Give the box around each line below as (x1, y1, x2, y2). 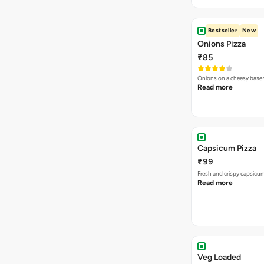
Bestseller (208, 27, 237, 34)
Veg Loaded (197, 252, 241, 262)
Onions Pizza (197, 39, 246, 49)
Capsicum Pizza (197, 143, 256, 153)
